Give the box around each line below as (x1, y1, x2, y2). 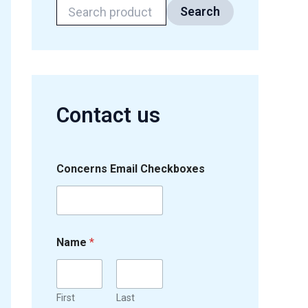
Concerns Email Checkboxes (56, 162, 205, 176)
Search (180, 4, 220, 19)
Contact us (56, 103, 160, 128)
